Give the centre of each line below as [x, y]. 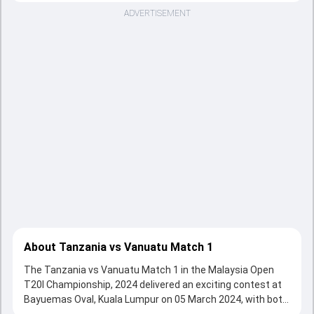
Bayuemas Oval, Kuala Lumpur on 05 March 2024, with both [156, 299]
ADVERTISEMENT [157, 13]
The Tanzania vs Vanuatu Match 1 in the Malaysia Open [149, 270]
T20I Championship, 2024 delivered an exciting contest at [153, 285]
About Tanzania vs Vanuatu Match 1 [118, 247]
